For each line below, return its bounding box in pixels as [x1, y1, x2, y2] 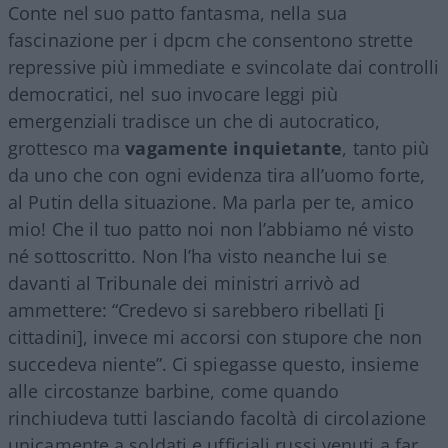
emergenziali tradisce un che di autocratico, [8, 108, 381, 133]
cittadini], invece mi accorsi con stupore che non [8, 324, 422, 349]
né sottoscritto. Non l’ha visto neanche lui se [8, 243, 387, 268]
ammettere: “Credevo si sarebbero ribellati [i [8, 297, 386, 322]
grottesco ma [8, 135, 126, 160]
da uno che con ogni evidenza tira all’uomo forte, [8, 162, 425, 187]
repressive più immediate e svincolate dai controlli [8, 54, 440, 79]
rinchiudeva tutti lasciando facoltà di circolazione [8, 405, 427, 430]
